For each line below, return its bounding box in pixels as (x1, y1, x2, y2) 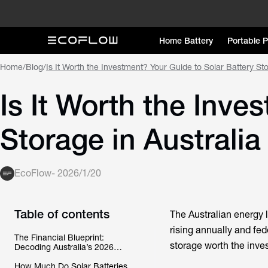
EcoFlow (14, 167, 51, 179)
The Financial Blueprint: (14, 233, 104, 242)
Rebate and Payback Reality (14, 252, 122, 261)
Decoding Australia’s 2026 (14, 242, 114, 252)
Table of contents (14, 207, 109, 221)
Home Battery (159, 35, 213, 45)
